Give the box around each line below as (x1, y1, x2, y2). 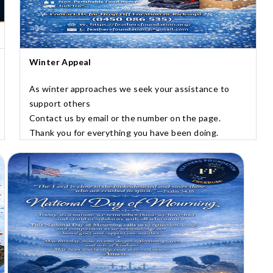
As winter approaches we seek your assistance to (29, 83, 230, 94)
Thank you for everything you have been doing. (29, 127, 219, 138)
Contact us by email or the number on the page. (29, 112, 221, 123)
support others (29, 97, 91, 108)
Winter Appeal (29, 56, 91, 67)
